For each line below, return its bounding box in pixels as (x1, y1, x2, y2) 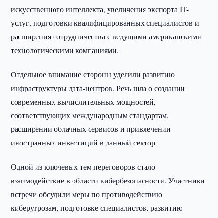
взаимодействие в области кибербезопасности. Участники (11, 175, 205, 185)
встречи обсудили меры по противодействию (11, 189, 163, 199)
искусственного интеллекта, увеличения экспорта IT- (11, 4, 189, 14)
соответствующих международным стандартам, (11, 110, 169, 120)
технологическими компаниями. (11, 45, 119, 55)
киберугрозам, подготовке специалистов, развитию (11, 202, 183, 213)
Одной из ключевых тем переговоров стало (11, 162, 156, 172)
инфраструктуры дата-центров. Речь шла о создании (11, 83, 185, 93)
